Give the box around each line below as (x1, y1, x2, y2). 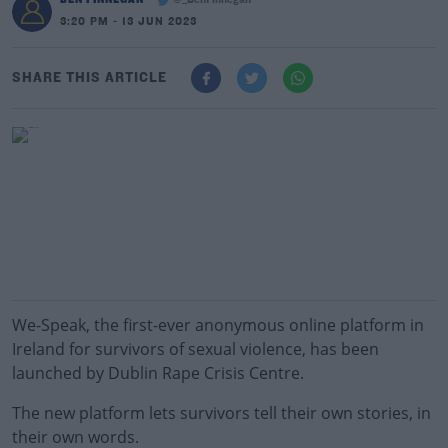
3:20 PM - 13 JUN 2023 (60, 16, 197, 28)
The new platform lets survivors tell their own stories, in (12, 402, 431, 424)
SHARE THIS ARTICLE (12, 70, 167, 86)
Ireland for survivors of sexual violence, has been (12, 338, 379, 360)
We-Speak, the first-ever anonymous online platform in (12, 314, 424, 336)
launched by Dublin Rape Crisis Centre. (12, 362, 304, 384)
